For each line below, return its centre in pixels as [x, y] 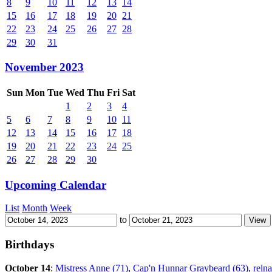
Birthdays [29, 245]
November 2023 [44, 67]
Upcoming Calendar [56, 185]
